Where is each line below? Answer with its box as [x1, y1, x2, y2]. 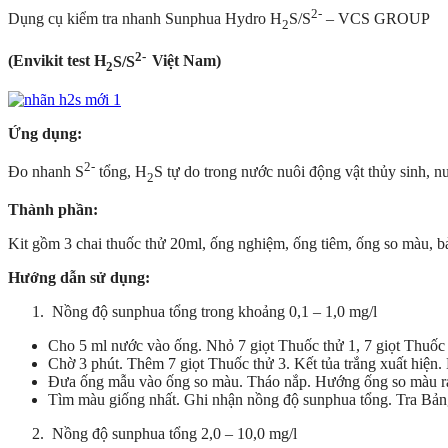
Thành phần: [8, 201, 98, 219]
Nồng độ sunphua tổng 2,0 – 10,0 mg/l [48, 425, 297, 443]
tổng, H [95, 163, 147, 181]
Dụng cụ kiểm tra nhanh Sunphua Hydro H [8, 10, 282, 28]
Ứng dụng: [8, 124, 82, 142]
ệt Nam [167, 52, 216, 70]
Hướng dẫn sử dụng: [8, 269, 150, 287]
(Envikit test [8, 52, 94, 70]
